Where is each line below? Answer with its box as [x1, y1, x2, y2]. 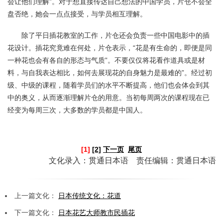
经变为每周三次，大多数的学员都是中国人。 [7, 106, 147, 114]
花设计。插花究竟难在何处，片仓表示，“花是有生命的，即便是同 [7, 43, 212, 52]
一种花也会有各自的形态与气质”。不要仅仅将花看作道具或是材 [7, 56, 205, 64]
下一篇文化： [14, 208, 58, 217]
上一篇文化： [14, 191, 58, 200]
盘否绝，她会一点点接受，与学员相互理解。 [7, 9, 147, 18]
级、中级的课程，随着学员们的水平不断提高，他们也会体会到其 [7, 81, 210, 89]
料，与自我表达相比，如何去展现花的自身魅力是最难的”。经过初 [7, 68, 212, 77]
